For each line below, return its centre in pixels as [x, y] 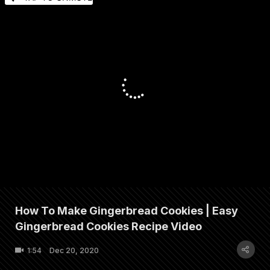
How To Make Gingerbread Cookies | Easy [127, 211]
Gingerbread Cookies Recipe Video [108, 226]
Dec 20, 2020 [74, 250]
